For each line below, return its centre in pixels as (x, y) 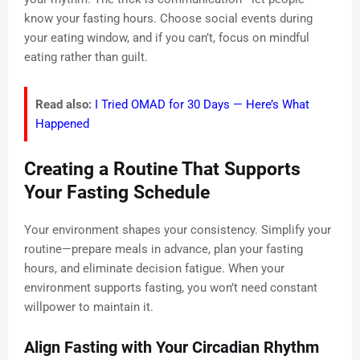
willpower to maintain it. (89, 307)
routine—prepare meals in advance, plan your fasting (164, 250)
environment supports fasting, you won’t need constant (171, 288)
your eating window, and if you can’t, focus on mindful (167, 38)
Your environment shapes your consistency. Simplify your (178, 230)
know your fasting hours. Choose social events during (168, 19)
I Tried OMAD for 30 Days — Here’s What (202, 105)
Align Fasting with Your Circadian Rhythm (172, 348)
